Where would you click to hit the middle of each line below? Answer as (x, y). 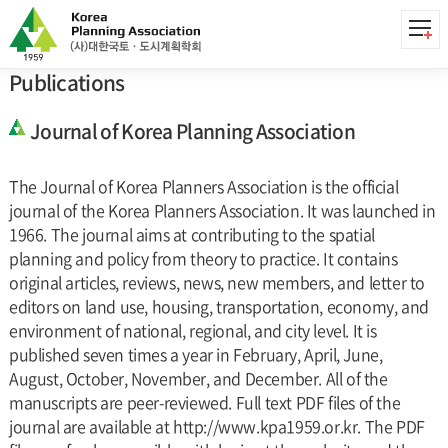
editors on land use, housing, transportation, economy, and (218, 306)
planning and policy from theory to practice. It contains (203, 258)
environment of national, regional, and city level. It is (192, 330)
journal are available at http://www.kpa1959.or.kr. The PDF (216, 426)
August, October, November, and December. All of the (198, 378)
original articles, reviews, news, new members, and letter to (216, 282)
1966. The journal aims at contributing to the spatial (191, 234)
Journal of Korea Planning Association (192, 131)
